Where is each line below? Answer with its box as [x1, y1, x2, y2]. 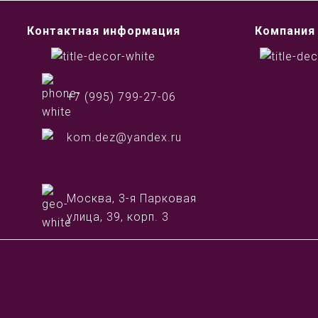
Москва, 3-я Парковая [67, 192, 197, 205]
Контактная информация [26, 24, 180, 38]
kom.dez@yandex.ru [67, 131, 182, 144]
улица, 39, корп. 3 [67, 210, 169, 224]
